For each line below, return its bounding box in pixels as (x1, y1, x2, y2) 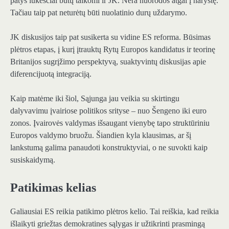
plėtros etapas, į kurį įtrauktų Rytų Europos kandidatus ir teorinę (10, 45, 215, 54)
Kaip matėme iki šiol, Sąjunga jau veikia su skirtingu (10, 94, 179, 103)
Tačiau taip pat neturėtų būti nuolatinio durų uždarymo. (10, 8, 187, 17)
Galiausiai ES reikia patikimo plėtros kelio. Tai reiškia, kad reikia (10, 207, 219, 216)
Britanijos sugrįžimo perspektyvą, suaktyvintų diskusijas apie (10, 57, 206, 66)
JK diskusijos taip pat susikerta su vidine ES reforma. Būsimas (10, 33, 211, 42)
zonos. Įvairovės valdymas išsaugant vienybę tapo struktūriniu (10, 119, 210, 128)
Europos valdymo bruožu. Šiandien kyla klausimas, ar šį (10, 131, 191, 140)
